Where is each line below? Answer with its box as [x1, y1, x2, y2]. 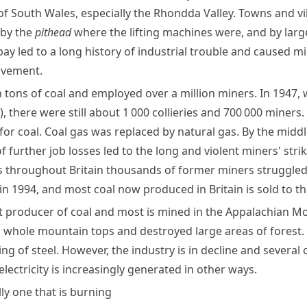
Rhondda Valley [153, 5, 233, 21]
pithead [35, 25, 71, 40]
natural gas [177, 124, 236, 139]
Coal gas [45, 124, 88, 139]
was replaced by [88, 124, 177, 139]
